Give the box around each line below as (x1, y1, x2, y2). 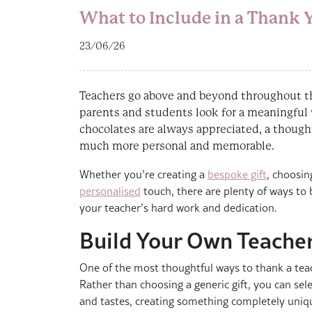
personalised (79, 183, 141, 199)
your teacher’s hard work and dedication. (79, 200, 277, 216)
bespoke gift (208, 166, 267, 182)
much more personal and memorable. (79, 139, 274, 153)
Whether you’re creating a (79, 166, 208, 182)
